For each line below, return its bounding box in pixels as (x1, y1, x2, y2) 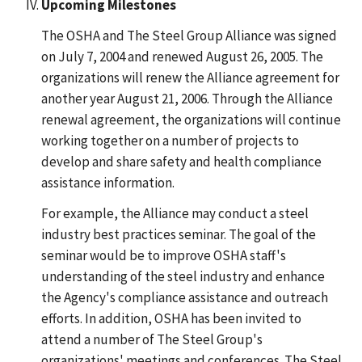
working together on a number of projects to (40, 131, 299, 149)
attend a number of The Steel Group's (40, 330, 263, 348)
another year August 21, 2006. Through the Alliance (40, 89, 333, 107)
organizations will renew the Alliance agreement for (40, 68, 339, 86)
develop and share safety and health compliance (40, 152, 322, 170)
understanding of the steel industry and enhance (40, 267, 325, 285)
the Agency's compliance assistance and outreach (40, 288, 328, 306)
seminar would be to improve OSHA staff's (40, 246, 286, 264)
